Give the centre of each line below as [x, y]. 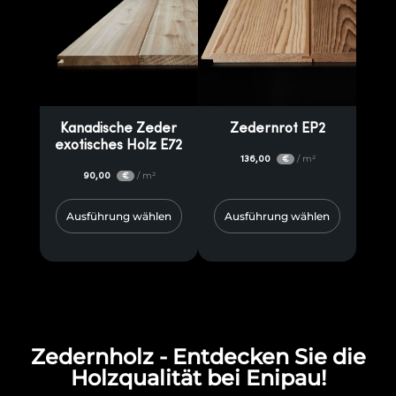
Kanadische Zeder [119, 128]
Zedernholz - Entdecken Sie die [198, 357]
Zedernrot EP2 [277, 128]
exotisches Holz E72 [119, 145]
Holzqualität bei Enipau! [198, 378]
